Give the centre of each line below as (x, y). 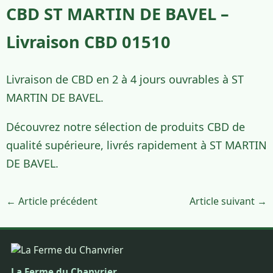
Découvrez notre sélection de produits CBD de (126, 126)
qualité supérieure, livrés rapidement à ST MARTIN (136, 145)
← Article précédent (52, 201)
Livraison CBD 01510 (88, 42)
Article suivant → (228, 201)
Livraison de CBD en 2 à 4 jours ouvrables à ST (125, 79)
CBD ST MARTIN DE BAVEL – (118, 14)
